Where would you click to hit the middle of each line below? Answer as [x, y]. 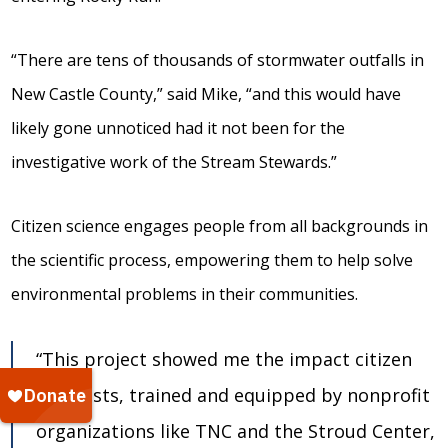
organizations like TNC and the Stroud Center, [236, 431]
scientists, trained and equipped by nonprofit [233, 395]
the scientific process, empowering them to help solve [212, 260]
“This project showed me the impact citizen [224, 359]
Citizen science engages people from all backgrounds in [220, 226]
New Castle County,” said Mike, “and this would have [206, 94]
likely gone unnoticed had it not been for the [178, 128]
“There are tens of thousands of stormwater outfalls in [218, 60]
